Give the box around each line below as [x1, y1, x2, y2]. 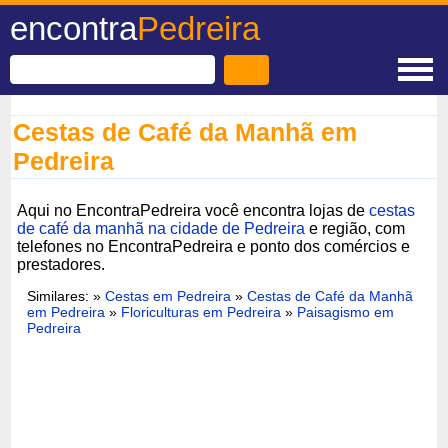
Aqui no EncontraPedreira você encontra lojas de [17, 201, 370, 219]
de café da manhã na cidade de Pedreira [17, 219, 306, 237]
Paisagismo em [297, 303, 395, 320]
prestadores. [17, 255, 106, 273]
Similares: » [27, 287, 106, 304]
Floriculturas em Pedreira [121, 303, 282, 320]
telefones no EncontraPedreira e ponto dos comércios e [17, 237, 411, 255]
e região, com [305, 219, 406, 237]
